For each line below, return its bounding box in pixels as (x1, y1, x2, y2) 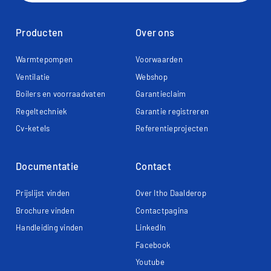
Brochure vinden (16, 205, 74, 215)
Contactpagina (135, 205, 189, 215)
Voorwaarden (135, 54, 183, 64)
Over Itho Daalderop (135, 188, 206, 198)
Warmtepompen (16, 54, 73, 64)
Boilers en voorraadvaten (16, 89, 106, 99)
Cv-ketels (16, 123, 50, 133)
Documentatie (16, 160, 79, 172)
